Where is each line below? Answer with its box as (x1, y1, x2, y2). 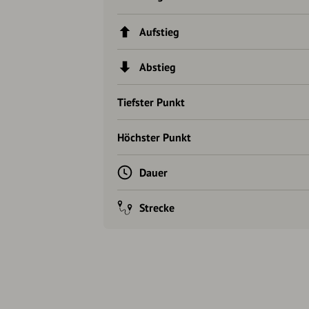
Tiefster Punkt (117, 95, 185, 110)
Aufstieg (139, 25, 179, 39)
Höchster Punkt (117, 130, 191, 145)
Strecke (139, 201, 175, 215)
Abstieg (139, 60, 176, 74)
